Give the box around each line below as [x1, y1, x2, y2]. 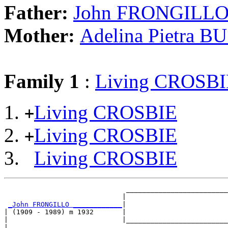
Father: [4, 1, 73, 23]
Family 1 [4, 70, 79, 92]
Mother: [4, 24, 80, 46]
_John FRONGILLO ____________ [8, 200, 122, 208]
